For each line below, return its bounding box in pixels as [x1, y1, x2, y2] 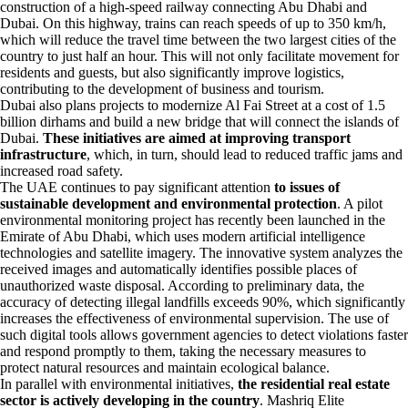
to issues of [274, 179, 340, 195]
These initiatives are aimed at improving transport [43, 130, 351, 146]
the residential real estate [234, 376, 390, 392]
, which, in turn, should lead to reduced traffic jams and [87, 147, 403, 162]
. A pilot [337, 196, 382, 211]
